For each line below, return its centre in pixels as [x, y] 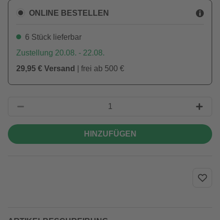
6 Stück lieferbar [53, 37]
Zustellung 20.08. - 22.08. [60, 53]
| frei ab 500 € [100, 69]
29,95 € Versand [46, 69]
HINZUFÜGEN [110, 134]
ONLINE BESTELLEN [69, 13]
